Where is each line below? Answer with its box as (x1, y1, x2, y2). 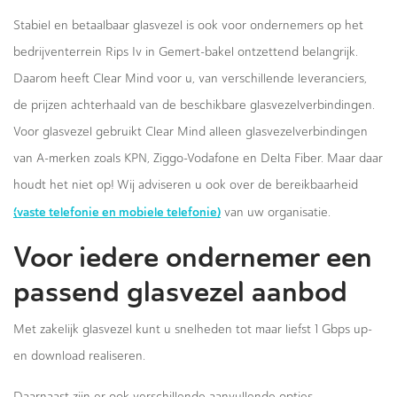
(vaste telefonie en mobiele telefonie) (13, 204, 221, 220)
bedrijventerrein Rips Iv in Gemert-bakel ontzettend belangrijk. (13, 44, 358, 59)
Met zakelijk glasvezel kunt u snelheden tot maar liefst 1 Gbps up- (13, 322, 372, 337)
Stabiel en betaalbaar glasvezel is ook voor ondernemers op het (13, 18, 363, 33)
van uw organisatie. (221, 205, 331, 220)
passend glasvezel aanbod (13, 274, 347, 310)
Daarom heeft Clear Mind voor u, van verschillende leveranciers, (13, 71, 367, 86)
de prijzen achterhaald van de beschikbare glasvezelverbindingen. (13, 97, 375, 113)
